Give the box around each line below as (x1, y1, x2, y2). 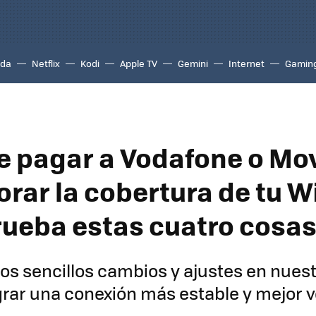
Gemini (178, 56, 208, 70)
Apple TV (120, 56, 157, 70)
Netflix (32, 56, 60, 70)
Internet (229, 56, 265, 70)
